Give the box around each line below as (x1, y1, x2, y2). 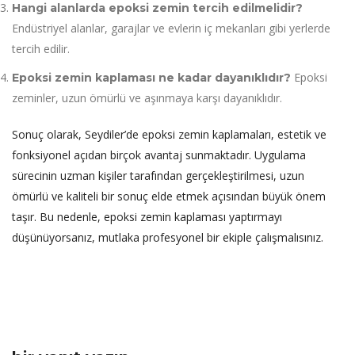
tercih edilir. (12, 41, 70, 56)
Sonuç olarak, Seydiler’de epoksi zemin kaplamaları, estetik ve (12, 127, 326, 142)
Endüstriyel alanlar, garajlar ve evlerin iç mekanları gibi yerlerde (12, 21, 330, 36)
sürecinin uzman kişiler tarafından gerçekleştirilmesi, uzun (12, 168, 304, 183)
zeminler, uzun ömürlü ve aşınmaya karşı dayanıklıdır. (12, 90, 282, 105)
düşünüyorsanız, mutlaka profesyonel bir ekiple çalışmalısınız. (12, 230, 323, 245)
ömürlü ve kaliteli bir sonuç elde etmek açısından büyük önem (12, 189, 326, 204)
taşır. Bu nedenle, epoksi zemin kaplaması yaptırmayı (12, 209, 282, 224)
